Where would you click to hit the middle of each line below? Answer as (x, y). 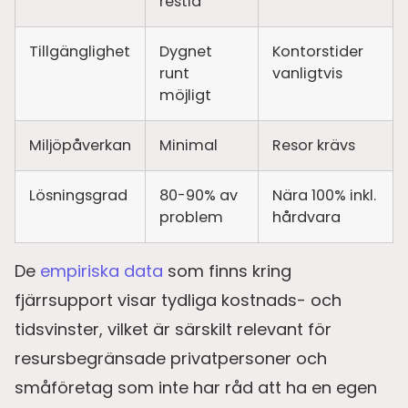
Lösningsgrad (78, 195)
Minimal (189, 145)
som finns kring (227, 270)
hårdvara (306, 217)
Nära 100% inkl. (324, 195)
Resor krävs (314, 145)
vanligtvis (307, 73)
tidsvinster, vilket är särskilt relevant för (173, 329)
